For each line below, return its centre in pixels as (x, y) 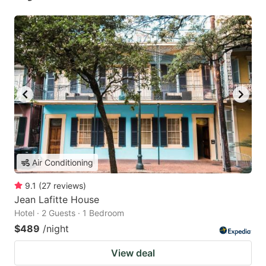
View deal (133, 253)
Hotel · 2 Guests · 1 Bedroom (69, 213)
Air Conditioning (63, 163)
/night (56, 229)
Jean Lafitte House (57, 200)
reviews (68, 186)
